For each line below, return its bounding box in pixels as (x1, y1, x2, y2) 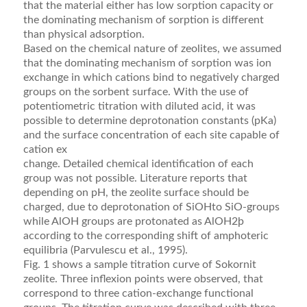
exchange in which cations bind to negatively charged (23, 72, 280, 84)
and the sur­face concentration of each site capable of (23, 130, 280, 141)
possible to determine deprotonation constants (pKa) (23, 115, 276, 127)
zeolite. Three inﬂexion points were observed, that (23, 273, 263, 285)
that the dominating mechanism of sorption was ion (23, 58, 271, 69)
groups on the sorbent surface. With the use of (23, 86, 249, 98)
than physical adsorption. (23, 29, 145, 40)
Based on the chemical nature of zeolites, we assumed (23, 43, 282, 55)
